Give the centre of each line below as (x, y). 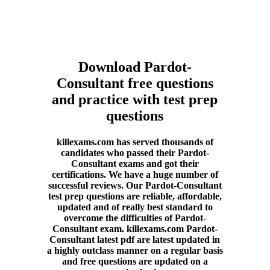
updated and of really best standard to (135, 207)
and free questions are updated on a (135, 262)
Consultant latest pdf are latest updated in (135, 240)
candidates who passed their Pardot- (135, 153)
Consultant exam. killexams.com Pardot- (135, 229)
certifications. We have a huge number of (135, 175)
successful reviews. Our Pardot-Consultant (135, 186)
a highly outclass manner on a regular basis (135, 251)
